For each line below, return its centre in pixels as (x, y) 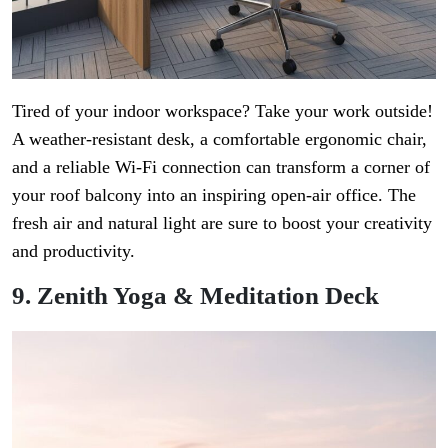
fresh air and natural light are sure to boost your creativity (222, 222)
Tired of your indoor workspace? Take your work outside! (222, 110)
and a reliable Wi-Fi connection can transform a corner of (221, 166)
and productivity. (73, 250)
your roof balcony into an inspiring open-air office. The (214, 194)
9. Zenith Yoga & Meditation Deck (195, 295)
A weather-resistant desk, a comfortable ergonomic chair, (219, 138)
